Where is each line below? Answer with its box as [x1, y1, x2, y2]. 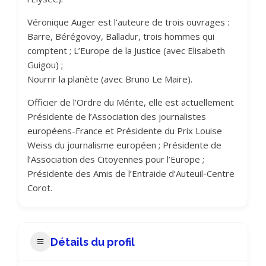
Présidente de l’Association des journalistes [27, 110, 206, 122]
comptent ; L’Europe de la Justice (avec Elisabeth [27, 45, 225, 56]
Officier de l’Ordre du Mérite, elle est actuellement [27, 96, 234, 108]
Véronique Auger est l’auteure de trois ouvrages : [27, 16, 229, 28]
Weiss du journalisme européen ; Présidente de [27, 139, 221, 151]
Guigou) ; [27, 59, 63, 71]
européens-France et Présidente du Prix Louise [27, 125, 222, 137]
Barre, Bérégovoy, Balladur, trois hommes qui [27, 30, 214, 42]
